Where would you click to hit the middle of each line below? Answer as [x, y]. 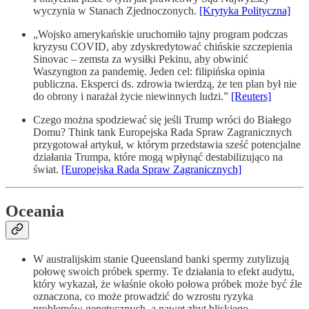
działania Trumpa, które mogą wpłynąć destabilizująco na [158, 157]
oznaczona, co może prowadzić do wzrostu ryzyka [143, 296]
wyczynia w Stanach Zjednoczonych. [116, 11]
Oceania [35, 211]
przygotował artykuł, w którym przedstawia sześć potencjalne [167, 145]
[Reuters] [251, 97]
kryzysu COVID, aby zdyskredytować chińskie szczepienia [163, 47]
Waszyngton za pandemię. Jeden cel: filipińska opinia [149, 72]
